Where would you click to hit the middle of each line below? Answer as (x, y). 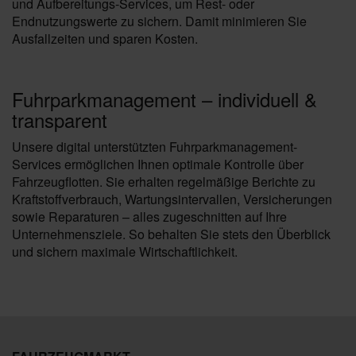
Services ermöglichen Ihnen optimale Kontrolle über (158, 164)
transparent (60, 120)
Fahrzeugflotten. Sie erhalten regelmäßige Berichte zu (164, 182)
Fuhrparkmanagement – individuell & (164, 99)
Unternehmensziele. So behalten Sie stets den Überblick (171, 234)
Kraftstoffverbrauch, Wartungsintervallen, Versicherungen (172, 199)
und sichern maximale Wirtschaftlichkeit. (125, 252)
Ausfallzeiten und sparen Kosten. (105, 39)
